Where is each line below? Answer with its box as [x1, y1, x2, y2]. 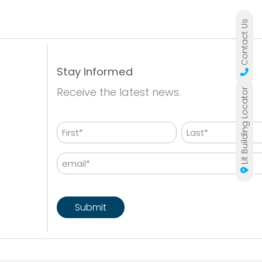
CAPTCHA [56, 182, 101, 196]
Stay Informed [57, 64, 133, 79]
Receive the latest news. [57, 85, 181, 100]
